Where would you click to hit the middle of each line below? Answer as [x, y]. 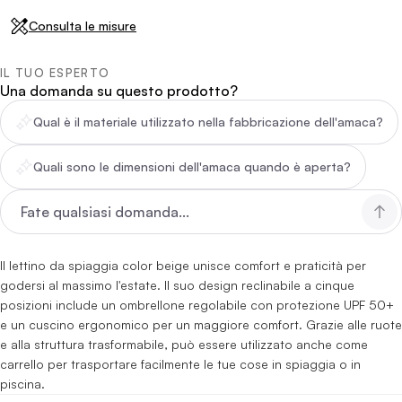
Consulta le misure [83, 26]
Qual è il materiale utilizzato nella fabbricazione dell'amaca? [208, 122]
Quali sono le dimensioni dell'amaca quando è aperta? [192, 166]
